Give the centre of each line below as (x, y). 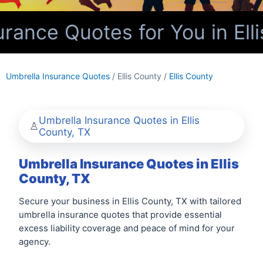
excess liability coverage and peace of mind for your (127, 228)
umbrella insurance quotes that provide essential (120, 215)
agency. (35, 242)
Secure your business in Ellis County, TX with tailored (130, 201)
